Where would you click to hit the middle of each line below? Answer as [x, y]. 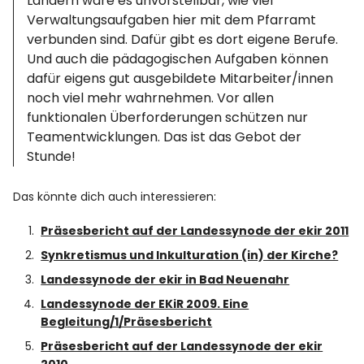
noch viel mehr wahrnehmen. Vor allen [151, 98]
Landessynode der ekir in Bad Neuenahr [165, 279]
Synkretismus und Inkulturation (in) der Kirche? [190, 255]
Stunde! [52, 156]
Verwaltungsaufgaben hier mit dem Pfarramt [172, 20]
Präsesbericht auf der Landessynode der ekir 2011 [195, 231]
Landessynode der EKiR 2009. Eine [145, 304]
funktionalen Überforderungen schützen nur [168, 117]
